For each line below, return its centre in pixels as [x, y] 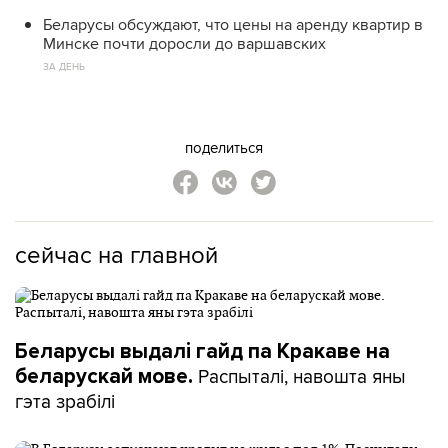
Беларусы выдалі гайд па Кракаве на [202, 351]
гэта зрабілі [65, 401]
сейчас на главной [116, 254]
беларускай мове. [104, 376]
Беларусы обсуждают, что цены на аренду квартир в [233, 24]
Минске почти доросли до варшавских [184, 43]
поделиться [224, 147]
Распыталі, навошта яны [299, 376]
